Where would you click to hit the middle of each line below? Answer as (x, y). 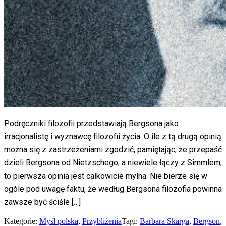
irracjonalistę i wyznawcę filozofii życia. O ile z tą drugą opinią (113, 136)
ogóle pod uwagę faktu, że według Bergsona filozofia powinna (113, 189)
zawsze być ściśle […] (42, 202)
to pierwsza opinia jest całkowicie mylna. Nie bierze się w (106, 176)
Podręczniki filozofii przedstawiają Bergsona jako (91, 123)
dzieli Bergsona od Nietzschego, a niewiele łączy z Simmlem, (113, 162)
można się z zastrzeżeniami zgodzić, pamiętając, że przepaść (113, 149)
